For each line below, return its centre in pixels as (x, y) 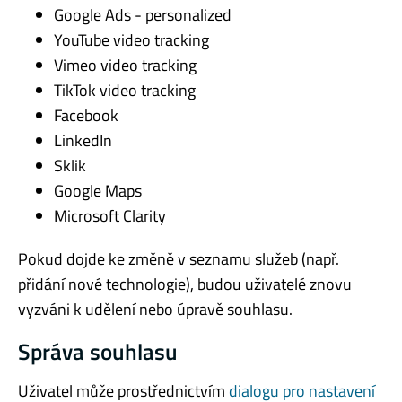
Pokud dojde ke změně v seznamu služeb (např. (179, 258)
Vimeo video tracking (125, 65)
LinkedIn (83, 140)
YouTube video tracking (131, 39)
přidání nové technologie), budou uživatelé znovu (185, 284)
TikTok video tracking (125, 90)
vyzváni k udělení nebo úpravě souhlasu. (155, 309)
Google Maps (98, 190)
